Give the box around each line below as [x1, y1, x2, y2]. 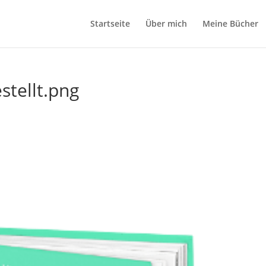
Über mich [145, 18, 187, 29]
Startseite [90, 18, 130, 29]
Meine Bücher [202, 18, 258, 29]
